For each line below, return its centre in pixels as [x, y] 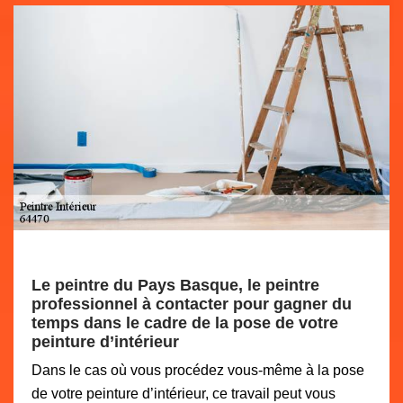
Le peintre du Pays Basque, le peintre [175, 285]
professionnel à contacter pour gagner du [192, 304]
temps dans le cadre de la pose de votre [185, 323]
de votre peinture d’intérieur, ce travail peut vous [184, 394]
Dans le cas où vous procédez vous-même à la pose [198, 370]
